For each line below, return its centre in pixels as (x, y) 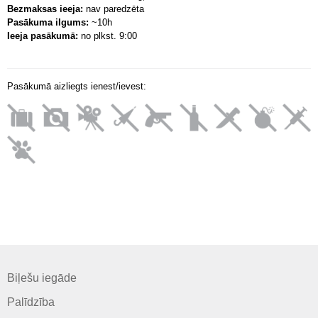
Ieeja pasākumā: (43, 36)
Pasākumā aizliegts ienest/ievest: (77, 86)
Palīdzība (31, 302)
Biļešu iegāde (42, 278)
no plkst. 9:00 (109, 36)
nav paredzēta (115, 9)
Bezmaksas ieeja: (45, 9)
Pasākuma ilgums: (48, 22)
